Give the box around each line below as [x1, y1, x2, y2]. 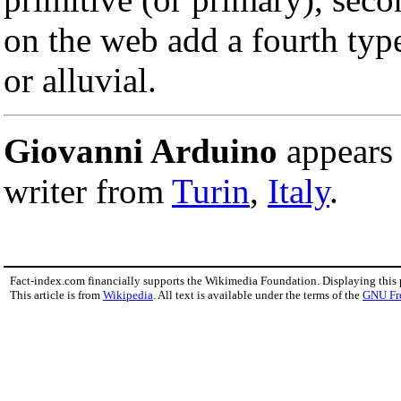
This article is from [10, 287, 103, 302]
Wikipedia [103, 287, 153, 302]
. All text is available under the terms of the [153, 287, 363, 302]
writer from [4, 171, 172, 210]
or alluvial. [4, 60, 157, 99]
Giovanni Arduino [4, 131, 277, 170]
